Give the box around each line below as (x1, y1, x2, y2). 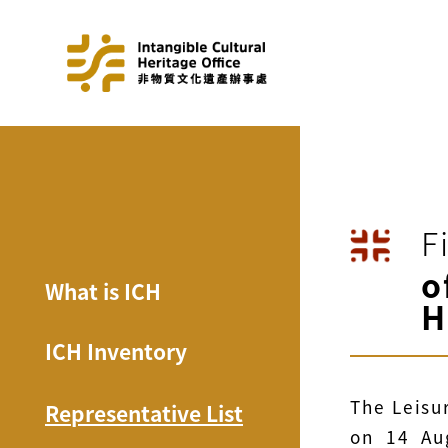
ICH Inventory (45, 336, 187, 366)
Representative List (45, 398, 243, 428)
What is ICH (45, 276, 161, 306)
